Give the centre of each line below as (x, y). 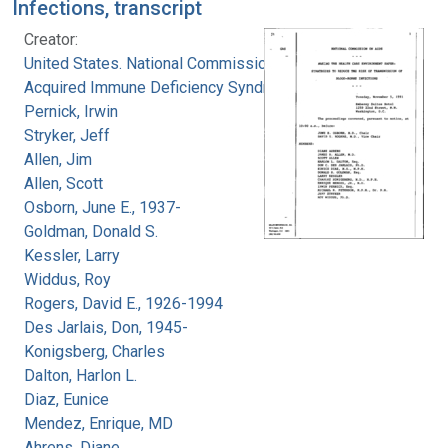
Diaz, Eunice (66, 399)
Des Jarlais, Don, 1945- (106, 327)
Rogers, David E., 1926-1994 (123, 303)
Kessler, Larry (72, 255)
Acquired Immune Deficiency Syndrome (161, 87)
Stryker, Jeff (67, 135)
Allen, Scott (63, 183)
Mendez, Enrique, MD (98, 423)
